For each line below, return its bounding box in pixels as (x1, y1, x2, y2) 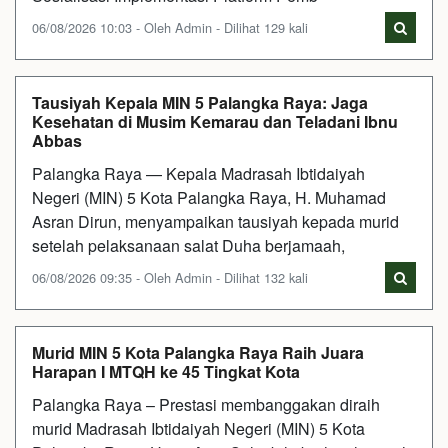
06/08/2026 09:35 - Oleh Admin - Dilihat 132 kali (32, 267, 308, 287)
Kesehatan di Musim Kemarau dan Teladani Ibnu (32, 109, 398, 133)
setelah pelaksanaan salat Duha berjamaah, (32, 233, 345, 257)
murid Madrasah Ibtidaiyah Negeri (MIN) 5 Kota (32, 416, 365, 440)
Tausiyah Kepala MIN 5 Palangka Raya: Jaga (32, 90, 368, 114)
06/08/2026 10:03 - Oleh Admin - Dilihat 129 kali (32, 17, 308, 37)
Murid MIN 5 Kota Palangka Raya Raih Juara (32, 340, 364, 364)
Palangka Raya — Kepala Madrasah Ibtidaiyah (32, 161, 365, 185)
